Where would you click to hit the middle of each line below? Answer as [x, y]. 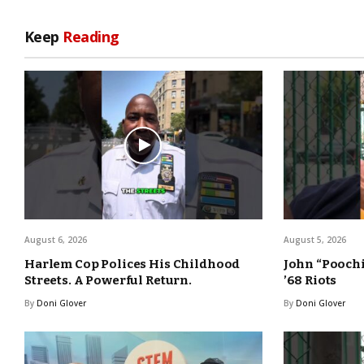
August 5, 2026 [314, 240]
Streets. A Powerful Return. [108, 281]
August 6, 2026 [56, 240]
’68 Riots [310, 281]
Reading [91, 37]
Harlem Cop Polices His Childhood [132, 264]
